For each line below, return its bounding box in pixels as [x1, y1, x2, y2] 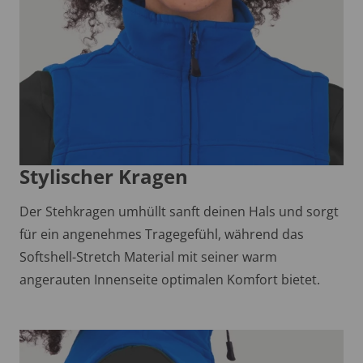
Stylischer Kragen [19, 163, 188, 190]
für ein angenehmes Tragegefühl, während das [19, 224, 304, 243]
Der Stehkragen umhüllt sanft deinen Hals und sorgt [19, 202, 339, 220]
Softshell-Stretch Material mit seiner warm [19, 247, 277, 266]
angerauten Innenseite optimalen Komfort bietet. [19, 270, 320, 288]
